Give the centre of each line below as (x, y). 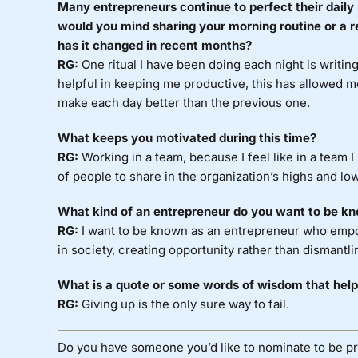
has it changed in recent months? (154, 46)
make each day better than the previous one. (183, 103)
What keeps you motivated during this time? (187, 138)
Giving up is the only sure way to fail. (183, 304)
